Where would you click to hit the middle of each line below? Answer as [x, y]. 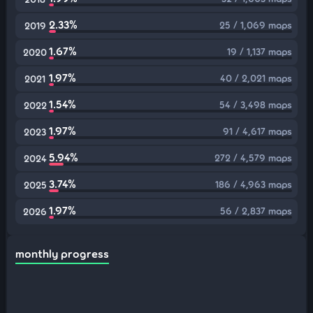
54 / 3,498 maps [256, 104]
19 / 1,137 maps [260, 51]
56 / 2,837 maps [256, 211]
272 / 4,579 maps [253, 158]
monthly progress [62, 253]
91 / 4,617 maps [257, 131]
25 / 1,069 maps [256, 25]
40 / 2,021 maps [256, 78]
